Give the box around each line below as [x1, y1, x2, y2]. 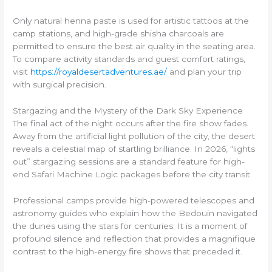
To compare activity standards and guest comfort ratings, [13, 54, 246, 64]
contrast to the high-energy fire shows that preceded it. [13, 246, 243, 257]
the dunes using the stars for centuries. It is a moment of [13, 221, 248, 231]
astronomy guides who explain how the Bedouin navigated [13, 208, 258, 219]
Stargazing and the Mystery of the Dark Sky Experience [13, 106, 243, 116]
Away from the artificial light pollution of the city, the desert [13, 131, 256, 141]
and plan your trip [167, 67, 242, 77]
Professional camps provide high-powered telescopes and [13, 195, 255, 206]
